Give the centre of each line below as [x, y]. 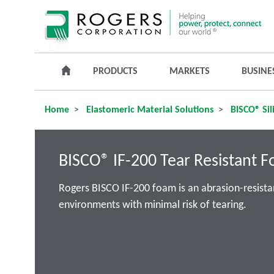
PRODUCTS [115, 72]
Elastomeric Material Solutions [149, 110]
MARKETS [190, 72]
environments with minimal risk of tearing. [152, 205]
